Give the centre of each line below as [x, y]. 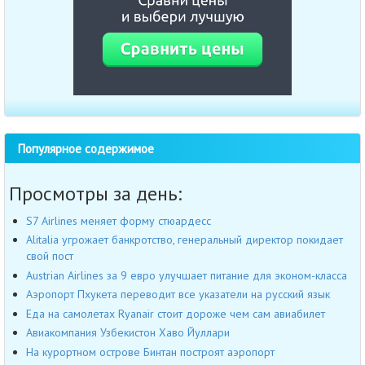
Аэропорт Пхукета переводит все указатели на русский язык [178, 295]
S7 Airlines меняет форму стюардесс [119, 220]
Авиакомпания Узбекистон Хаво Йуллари [128, 333]
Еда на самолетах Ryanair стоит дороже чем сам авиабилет [176, 313]
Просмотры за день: [95, 193]
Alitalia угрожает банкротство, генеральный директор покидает [185, 240]
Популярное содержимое [86, 148]
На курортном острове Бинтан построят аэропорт [150, 352]
